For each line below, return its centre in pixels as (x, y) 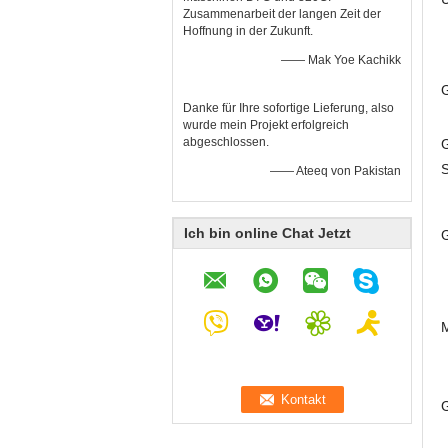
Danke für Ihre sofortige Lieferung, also (288, 108)
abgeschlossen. (226, 142)
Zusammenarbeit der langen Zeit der (282, 14)
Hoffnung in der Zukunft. (248, 31)
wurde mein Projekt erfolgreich (266, 125)
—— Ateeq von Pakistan (335, 171)
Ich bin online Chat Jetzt (267, 233)
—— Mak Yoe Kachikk (341, 60)
